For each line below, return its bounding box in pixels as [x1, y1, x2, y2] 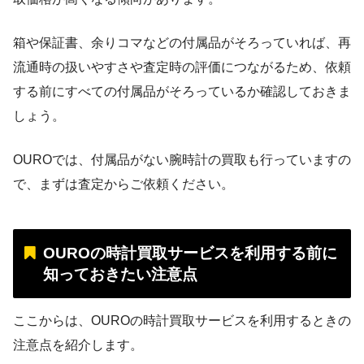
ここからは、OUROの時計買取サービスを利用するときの [13, 313, 351, 327]
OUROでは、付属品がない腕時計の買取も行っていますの [13, 153, 351, 167]
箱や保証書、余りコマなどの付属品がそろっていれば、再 [13, 36, 351, 50]
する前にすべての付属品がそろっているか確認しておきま [13, 84, 351, 99]
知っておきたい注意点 [42, 265, 197, 283]
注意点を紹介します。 [13, 337, 143, 352]
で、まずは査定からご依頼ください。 [13, 177, 234, 192]
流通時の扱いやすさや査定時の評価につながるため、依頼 [13, 60, 351, 75]
